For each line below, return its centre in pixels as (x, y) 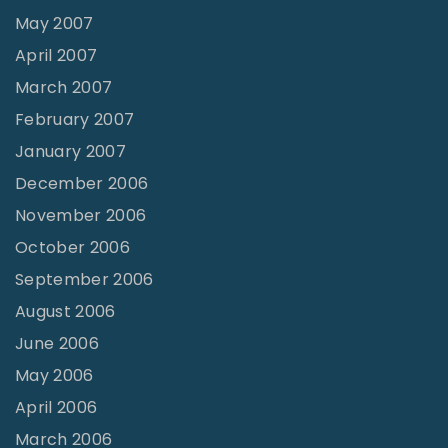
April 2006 (56, 408)
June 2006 (57, 344)
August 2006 (65, 312)
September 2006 (84, 280)
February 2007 (75, 120)
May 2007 (54, 24)
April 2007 (56, 56)
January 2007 (70, 152)
